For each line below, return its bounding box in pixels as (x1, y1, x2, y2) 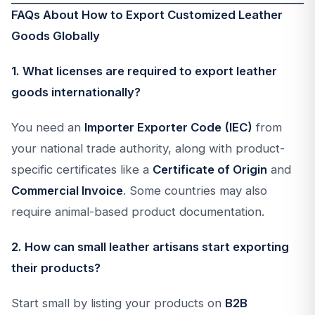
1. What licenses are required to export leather (11, 64, 277, 78)
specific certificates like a (11, 162, 153, 176)
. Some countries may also (123, 184, 267, 198)
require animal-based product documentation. (11, 205, 264, 219)
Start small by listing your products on (11, 296, 225, 310)
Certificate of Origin (153, 162, 267, 176)
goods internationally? (11, 85, 141, 99)
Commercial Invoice (11, 184, 123, 198)
